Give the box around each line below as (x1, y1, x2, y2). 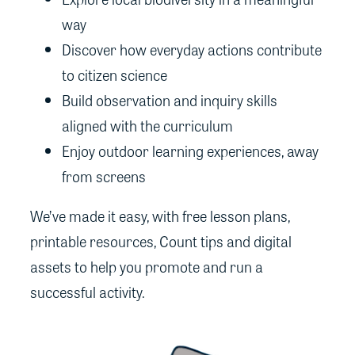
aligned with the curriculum (62, 115, 233, 137)
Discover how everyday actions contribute (62, 39, 322, 61)
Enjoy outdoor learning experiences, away (62, 140, 319, 162)
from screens (62, 166, 146, 188)
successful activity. (30, 281, 145, 303)
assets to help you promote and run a (30, 256, 263, 278)
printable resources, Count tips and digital (30, 231, 292, 253)
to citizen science (62, 64, 167, 86)
